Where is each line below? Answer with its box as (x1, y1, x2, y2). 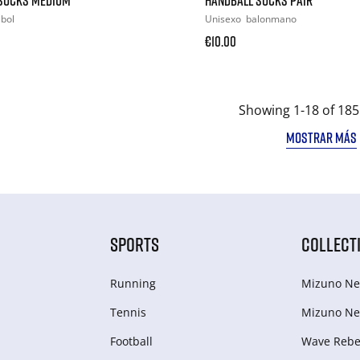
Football (109, 333, 153, 349)
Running (109, 275, 156, 291)
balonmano (245, 11, 297, 26)
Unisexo (204, 11, 243, 26)
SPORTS (109, 231, 159, 256)
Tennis (109, 304, 146, 320)
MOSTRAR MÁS (285, 128, 357, 146)
